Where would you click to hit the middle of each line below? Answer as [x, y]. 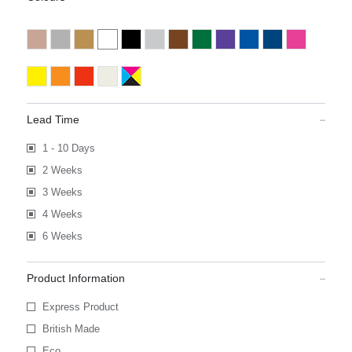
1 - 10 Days [68, 148]
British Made [71, 329]
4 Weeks [62, 214]
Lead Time [53, 119]
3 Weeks [62, 192]
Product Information [75, 278]
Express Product [80, 307]
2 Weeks [62, 170]
